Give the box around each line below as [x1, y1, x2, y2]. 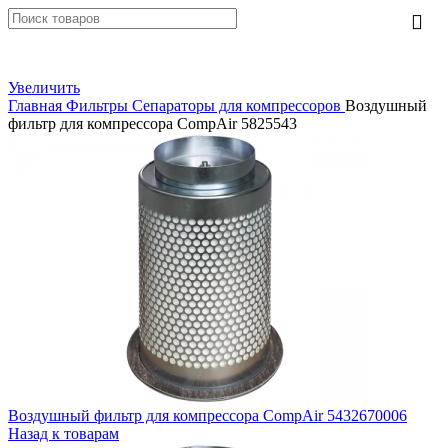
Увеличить [8, 79, 80, 96]
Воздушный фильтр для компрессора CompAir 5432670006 [8, 407, 407, 424]
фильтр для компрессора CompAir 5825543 [8, 115, 297, 132]
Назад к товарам [8, 425, 119, 442]
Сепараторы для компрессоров [132, 97, 345, 114]
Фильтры [66, 97, 132, 114]
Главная [8, 97, 66, 114]
